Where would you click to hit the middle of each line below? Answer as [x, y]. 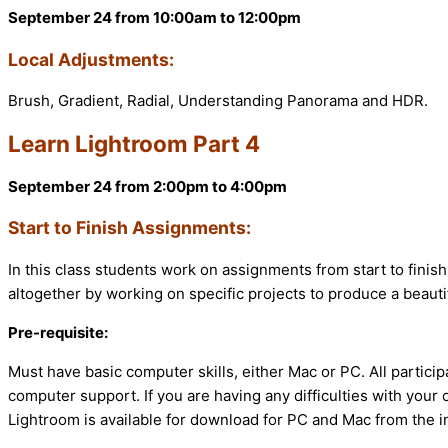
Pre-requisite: [58, 332]
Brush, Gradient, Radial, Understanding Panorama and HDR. [218, 101]
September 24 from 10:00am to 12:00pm [154, 18]
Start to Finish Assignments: [129, 228]
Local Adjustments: [91, 59]
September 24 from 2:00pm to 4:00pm [147, 186]
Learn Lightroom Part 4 [134, 143]
